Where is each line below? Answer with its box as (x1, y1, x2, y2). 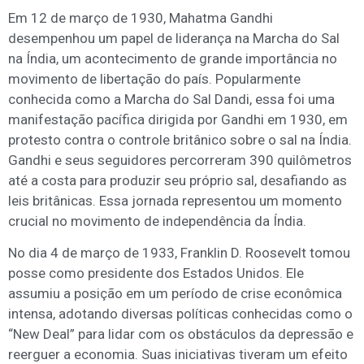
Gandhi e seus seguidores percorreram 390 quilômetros (8, 151, 352, 168)
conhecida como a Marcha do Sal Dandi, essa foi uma (8, 90, 335, 107)
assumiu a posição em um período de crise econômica (8, 285, 342, 302)
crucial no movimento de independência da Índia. (8, 212, 306, 229)
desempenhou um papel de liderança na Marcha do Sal (8, 29, 340, 46)
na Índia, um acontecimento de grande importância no (8, 50, 337, 67)
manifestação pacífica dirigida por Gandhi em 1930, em (8, 110, 348, 128)
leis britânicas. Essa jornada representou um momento (8, 192, 342, 209)
